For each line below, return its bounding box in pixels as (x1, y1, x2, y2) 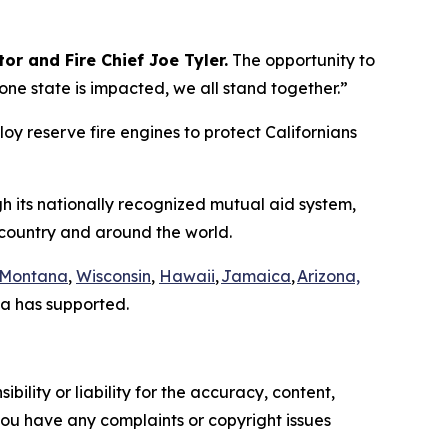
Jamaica (221, 266, 291, 287)
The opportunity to (228, 50, 375, 71)
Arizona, (297, 266, 360, 287)
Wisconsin (76, 266, 151, 287)
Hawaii (159, 266, 215, 287)
